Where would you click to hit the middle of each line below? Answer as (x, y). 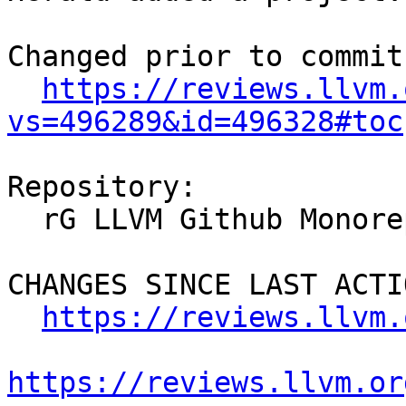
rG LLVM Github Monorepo (24, 220)
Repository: (102, 187)
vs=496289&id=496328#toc (205, 122)
